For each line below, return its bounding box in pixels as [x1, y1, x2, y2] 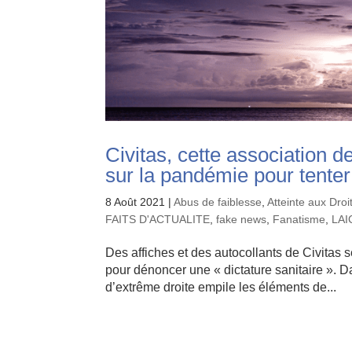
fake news [216, 212, 267, 225]
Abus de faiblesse [174, 195, 262, 208]
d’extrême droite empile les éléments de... [105, 280, 337, 294]
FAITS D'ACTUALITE [105, 212, 211, 225]
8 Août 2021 [105, 195, 166, 208]
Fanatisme [273, 212, 326, 225]
